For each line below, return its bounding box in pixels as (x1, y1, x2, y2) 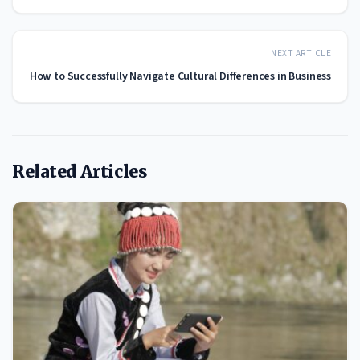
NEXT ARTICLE (271, 46, 331, 60)
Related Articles (12, 160, 147, 182)
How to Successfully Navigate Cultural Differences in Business (29, 67, 331, 84)
